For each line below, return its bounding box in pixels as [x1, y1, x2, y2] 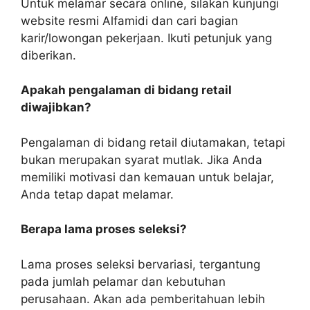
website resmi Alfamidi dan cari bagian [21, 13, 238, 28]
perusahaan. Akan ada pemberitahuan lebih [21, 291, 265, 306]
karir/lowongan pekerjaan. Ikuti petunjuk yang [21, 30, 272, 45]
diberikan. [21, 48, 76, 62]
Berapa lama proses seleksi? [21, 222, 187, 237]
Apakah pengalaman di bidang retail [21, 83, 232, 98]
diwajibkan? [21, 100, 91, 115]
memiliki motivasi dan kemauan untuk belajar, [21, 170, 274, 184]
